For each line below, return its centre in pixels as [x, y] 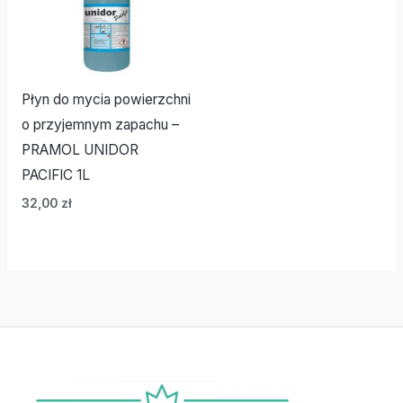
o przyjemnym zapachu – [100, 125]
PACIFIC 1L [55, 175]
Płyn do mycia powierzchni [106, 100]
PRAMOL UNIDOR [80, 150]
